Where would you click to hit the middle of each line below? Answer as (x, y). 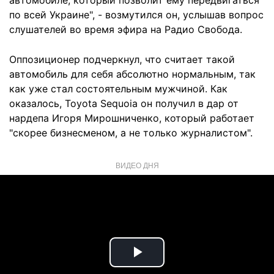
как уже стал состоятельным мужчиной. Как (118, 89)
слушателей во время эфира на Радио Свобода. (126, 29)
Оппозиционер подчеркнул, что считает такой (122, 59)
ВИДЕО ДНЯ (137, 165)
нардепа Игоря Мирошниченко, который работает (132, 118)
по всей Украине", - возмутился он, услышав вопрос (136, 15)
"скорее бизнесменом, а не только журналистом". (131, 133)
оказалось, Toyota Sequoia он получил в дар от (124, 103)
